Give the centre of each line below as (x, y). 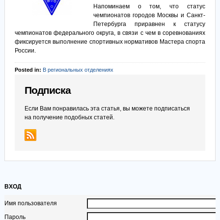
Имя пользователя (30, 203)
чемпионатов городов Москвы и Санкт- (149, 15)
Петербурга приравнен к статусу (149, 24)
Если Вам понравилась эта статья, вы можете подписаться (107, 109)
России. (25, 51)
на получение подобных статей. (69, 117)
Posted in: (28, 70)
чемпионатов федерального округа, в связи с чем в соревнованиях (110, 33)
